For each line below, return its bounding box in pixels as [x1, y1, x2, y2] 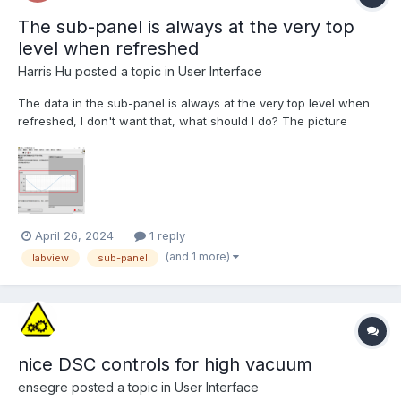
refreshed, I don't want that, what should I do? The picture [18, 114, 347, 129]
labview [32, 251, 69, 264]
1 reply [146, 228, 185, 243]
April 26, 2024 [35, 228, 114, 243]
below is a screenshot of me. [18, 132, 181, 147]
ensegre [18, 379, 68, 395]
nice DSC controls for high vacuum [18, 353, 312, 375]
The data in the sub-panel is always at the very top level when [18, 96, 370, 111]
